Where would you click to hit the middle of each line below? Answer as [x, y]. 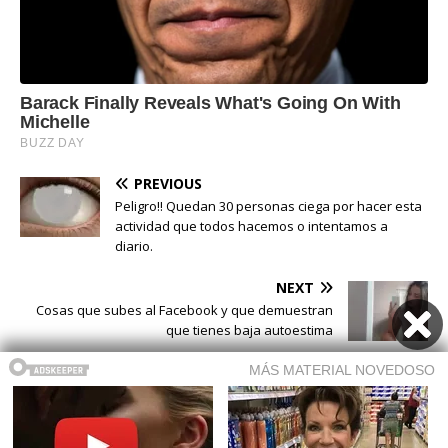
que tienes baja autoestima [249, 329]
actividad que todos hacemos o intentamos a [251, 225]
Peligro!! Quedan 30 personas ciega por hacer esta [268, 205]
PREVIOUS [168, 183]
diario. [134, 245]
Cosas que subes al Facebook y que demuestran [184, 309]
